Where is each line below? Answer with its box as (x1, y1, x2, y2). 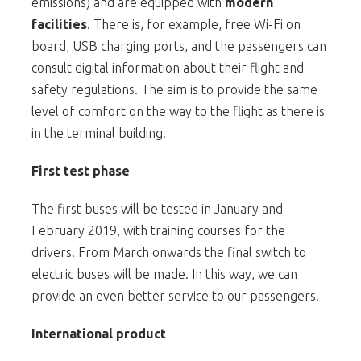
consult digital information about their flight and (31, 60, 304, 75)
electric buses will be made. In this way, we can (31, 266, 297, 281)
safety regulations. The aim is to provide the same (31, 81, 317, 97)
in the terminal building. (31, 125, 166, 140)
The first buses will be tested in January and (31, 201, 283, 216)
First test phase (31, 163, 130, 178)
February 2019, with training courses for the (31, 222, 285, 238)
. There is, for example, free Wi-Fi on (87, 16, 301, 31)
